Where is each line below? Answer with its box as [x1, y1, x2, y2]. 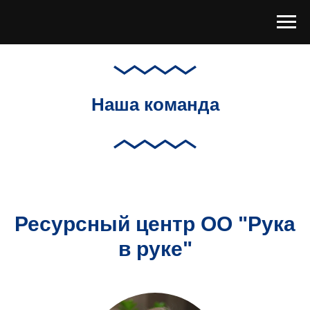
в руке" [118, 237, 192, 260]
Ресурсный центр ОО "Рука [15, 212, 295, 235]
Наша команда [91, 94, 219, 116]
